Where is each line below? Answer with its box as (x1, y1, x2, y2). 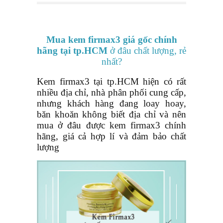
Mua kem (46, 34, 88, 45)
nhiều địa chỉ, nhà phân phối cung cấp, (37, 87, 186, 98)
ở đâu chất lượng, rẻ (110, 45, 186, 56)
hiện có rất (138, 76, 186, 87)
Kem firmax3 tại (37, 76, 107, 87)
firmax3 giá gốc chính (88, 34, 177, 45)
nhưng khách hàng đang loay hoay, (37, 98, 186, 109)
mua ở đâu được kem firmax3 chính (37, 119, 186, 130)
